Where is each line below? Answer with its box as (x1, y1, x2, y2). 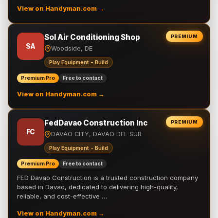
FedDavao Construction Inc (44, 118, 148, 127)
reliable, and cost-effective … (17, 192, 107, 200)
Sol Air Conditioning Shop (44, 33, 140, 42)
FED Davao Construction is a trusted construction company (17, 174, 198, 182)
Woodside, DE (51, 45, 92, 52)
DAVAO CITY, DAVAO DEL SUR (51, 130, 142, 138)
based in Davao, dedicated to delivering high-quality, (17, 183, 178, 191)
